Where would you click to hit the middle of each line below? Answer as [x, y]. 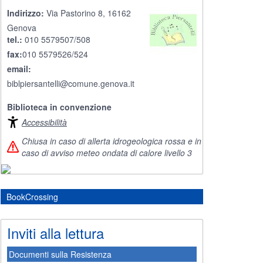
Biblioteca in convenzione [59, 107]
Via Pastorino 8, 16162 [89, 13]
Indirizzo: [26, 13]
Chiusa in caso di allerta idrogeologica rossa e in [112, 141]
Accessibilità [44, 122]
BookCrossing [32, 197]
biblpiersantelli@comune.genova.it [71, 83]
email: [19, 69]
